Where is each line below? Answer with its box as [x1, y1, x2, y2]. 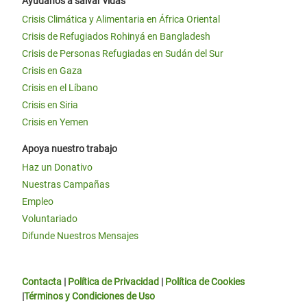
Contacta [22, 276, 62, 287]
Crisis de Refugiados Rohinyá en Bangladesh [22, 31, 210, 42]
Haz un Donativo [22, 162, 93, 173]
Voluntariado [22, 213, 77, 224]
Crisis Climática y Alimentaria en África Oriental [22, 14, 220, 25]
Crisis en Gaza [22, 65, 82, 76]
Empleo [22, 196, 53, 207]
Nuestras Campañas [22, 179, 110, 190]
